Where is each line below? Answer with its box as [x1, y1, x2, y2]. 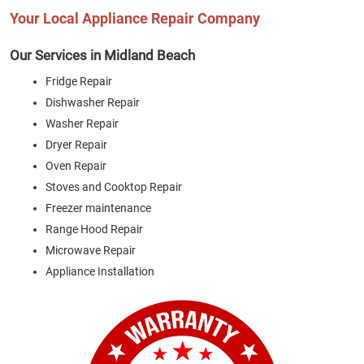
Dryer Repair [45, 138, 107, 152]
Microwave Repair [45, 244, 136, 258]
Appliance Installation [45, 265, 154, 279]
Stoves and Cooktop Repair [45, 180, 182, 194]
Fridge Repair [45, 75, 112, 89]
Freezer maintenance [45, 201, 151, 215]
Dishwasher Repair [45, 96, 140, 110]
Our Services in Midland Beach [10, 47, 195, 64]
